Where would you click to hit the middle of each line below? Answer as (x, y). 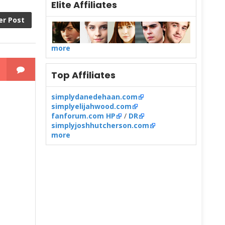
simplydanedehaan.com (94, 97)
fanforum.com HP (83, 116)
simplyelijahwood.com (91, 106)
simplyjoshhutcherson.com (100, 125)
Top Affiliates (83, 75)
